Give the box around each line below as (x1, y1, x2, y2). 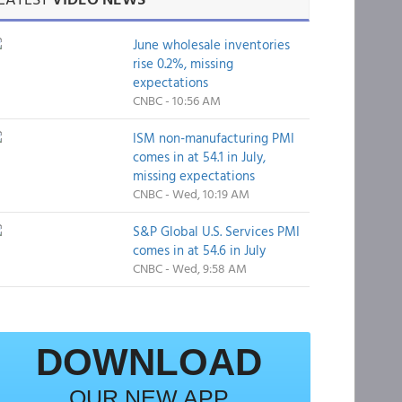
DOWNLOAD (35, 341, 262, 383)
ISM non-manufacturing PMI (132, 127, 294, 148)
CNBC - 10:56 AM (132, 91, 221, 109)
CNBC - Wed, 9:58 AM (132, 258, 247, 277)
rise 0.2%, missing (132, 53, 233, 74)
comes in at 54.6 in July (132, 240, 266, 260)
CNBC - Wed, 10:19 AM (132, 184, 249, 203)
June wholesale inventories (132, 34, 290, 55)
